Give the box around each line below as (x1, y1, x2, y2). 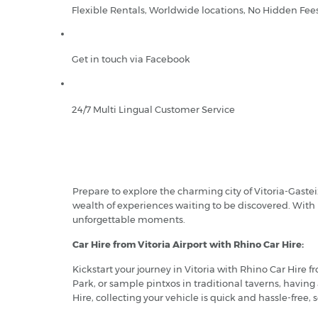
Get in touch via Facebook (72, 53, 190, 65)
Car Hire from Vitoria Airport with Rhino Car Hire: (72, 238, 304, 251)
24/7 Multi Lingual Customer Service (72, 104, 235, 116)
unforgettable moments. (72, 214, 185, 226)
